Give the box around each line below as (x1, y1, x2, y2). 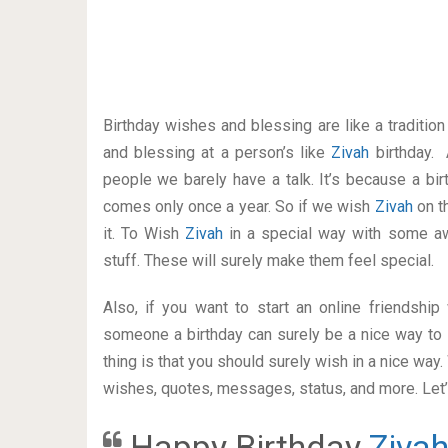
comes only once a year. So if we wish (102, 197, 375, 216)
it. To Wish (102, 224, 185, 243)
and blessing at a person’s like (102, 143, 332, 162)
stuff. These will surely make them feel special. (102, 251, 434, 270)
